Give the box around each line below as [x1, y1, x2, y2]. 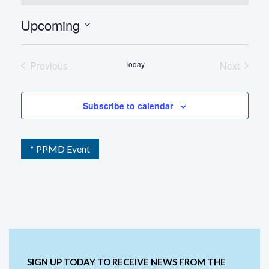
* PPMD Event [29, 142, 90, 154]
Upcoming [20, 15, 80, 34]
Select [20, 33, 46, 45]
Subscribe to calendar [83, 99, 173, 112]
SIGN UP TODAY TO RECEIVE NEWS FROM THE [27, 256, 226, 267]
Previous [29, 58, 68, 73]
